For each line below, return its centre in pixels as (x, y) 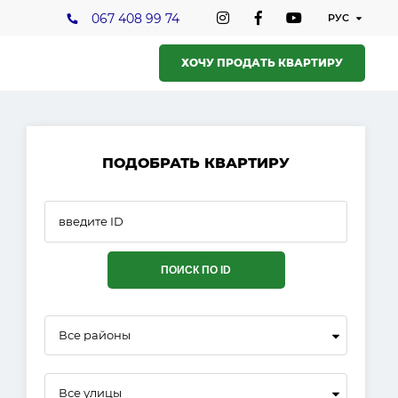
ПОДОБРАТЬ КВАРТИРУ (196, 163)
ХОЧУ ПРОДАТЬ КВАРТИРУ (262, 63)
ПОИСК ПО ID (196, 270)
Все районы (95, 335)
